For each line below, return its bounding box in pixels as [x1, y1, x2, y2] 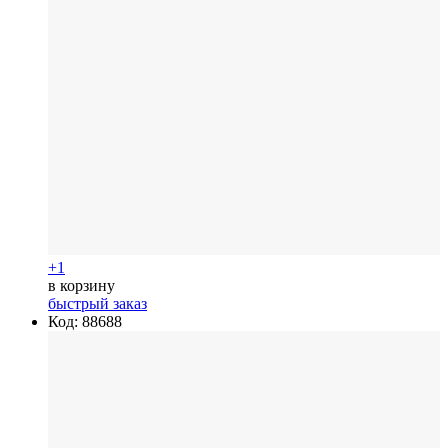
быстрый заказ [48, 294, 147, 312]
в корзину [48, 276, 115, 294]
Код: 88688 [48, 312, 122, 330]
